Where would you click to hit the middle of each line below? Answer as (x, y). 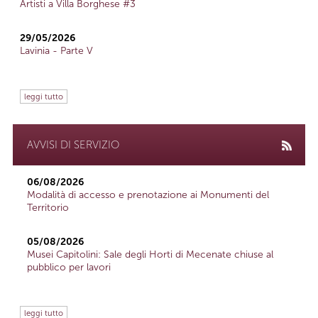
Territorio (48, 208)
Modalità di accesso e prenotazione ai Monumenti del (148, 195)
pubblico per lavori (69, 268)
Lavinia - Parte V (56, 51)
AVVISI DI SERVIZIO (73, 145)
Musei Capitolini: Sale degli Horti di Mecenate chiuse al (150, 255)
